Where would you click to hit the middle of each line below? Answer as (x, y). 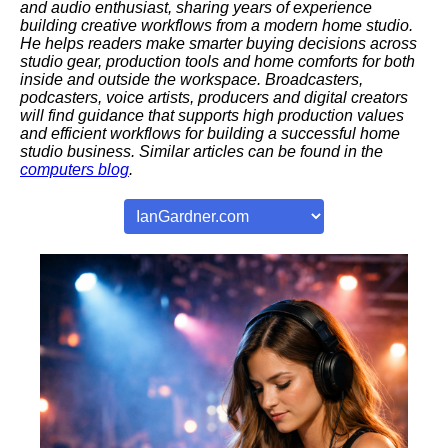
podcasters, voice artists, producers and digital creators (214, 98)
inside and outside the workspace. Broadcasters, (191, 80)
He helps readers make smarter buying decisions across (218, 44)
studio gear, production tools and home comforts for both (217, 62)
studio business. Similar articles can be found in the (201, 152)
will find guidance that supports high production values (212, 116)
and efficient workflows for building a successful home (210, 134)
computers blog (74, 170)
